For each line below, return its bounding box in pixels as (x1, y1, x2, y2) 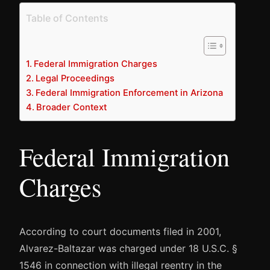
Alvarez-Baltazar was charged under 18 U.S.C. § (19, 242, 237, 255)
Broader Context (36, 101, 107, 113)
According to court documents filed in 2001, (19, 225, 221, 238)
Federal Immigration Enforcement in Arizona (35, 87, 223, 98)
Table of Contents (26, 11, 108, 24)
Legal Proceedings (35, 72, 115, 84)
